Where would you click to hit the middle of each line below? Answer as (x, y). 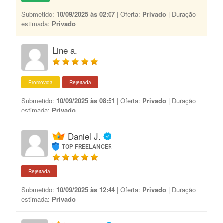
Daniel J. (84, 136)
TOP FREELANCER (87, 147)
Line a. (65, 50)
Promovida (41, 82)
